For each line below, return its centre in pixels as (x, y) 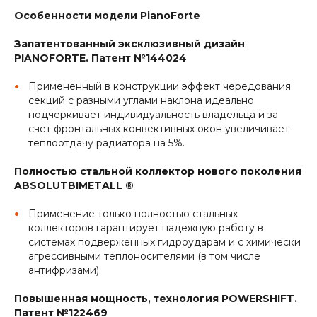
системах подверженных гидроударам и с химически (165, 242)
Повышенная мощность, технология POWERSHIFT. (156, 299)
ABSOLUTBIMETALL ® (74, 186)
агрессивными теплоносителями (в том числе (144, 257)
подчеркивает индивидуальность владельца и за (153, 115)
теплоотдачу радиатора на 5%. (106, 143)
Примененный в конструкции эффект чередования (160, 87)
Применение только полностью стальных (133, 214)
